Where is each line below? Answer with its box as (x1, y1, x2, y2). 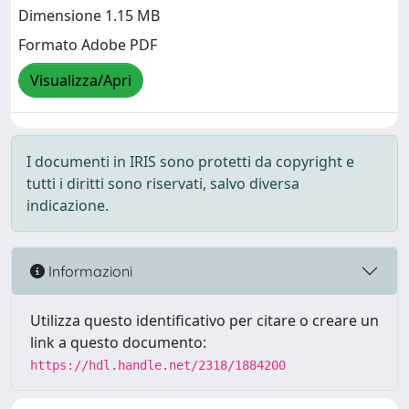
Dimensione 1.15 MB (18, 5, 160, 26)
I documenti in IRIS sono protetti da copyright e (26, 152, 354, 172)
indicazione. (26, 195, 109, 215)
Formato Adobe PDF (18, 35, 157, 56)
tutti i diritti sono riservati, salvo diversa (26, 173, 299, 194)
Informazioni (45, 261, 132, 280)
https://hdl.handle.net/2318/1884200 (30, 358, 286, 372)
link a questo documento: (30, 332, 206, 352)
